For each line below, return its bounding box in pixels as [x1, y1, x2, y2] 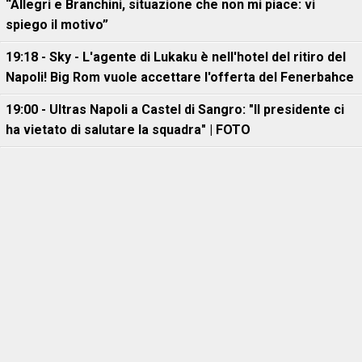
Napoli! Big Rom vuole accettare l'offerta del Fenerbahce [6, 69, 354, 85]
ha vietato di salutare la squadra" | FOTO [6, 122, 250, 137]
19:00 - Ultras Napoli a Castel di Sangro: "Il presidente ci [6, 102, 344, 117]
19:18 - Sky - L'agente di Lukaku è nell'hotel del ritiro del [6, 49, 346, 65]
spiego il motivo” [6, 17, 108, 32]
